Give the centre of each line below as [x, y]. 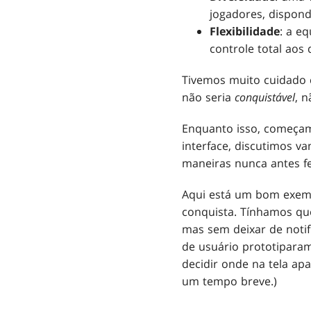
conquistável [265, 97]
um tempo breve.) [229, 281]
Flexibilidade [245, 31]
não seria [208, 97]
